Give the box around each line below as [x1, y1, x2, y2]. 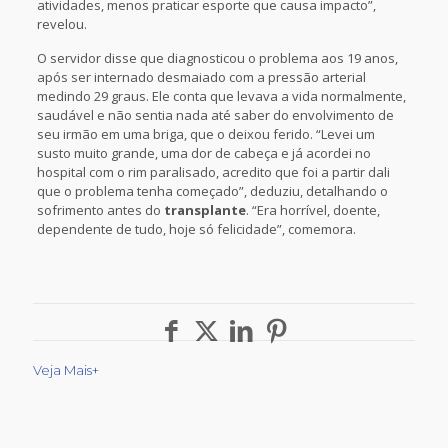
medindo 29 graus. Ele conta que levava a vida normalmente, [36, 87, 406, 105]
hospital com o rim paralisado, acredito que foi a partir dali [36, 163, 390, 181]
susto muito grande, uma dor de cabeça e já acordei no [36, 144, 371, 162]
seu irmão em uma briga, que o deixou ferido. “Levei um [36, 125, 375, 143]
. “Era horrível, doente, [245, 201, 380, 219]
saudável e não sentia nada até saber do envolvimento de [36, 106, 394, 124]
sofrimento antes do [36, 201, 164, 219]
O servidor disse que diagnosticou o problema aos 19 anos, [36, 49, 398, 67]
